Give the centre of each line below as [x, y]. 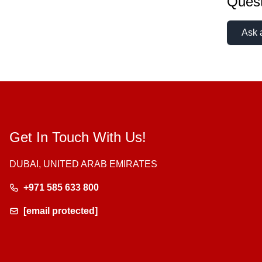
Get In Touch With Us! [78, 137]
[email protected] [61, 211]
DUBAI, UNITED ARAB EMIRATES [83, 164]
